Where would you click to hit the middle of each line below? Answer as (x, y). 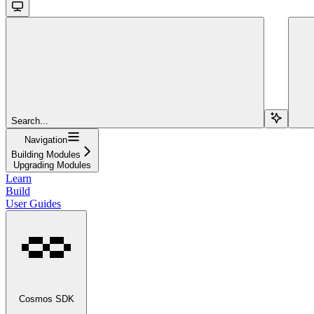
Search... (30, 121)
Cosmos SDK (46, 299)
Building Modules (46, 154)
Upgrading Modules (52, 165)
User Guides (33, 203)
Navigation (46, 139)
